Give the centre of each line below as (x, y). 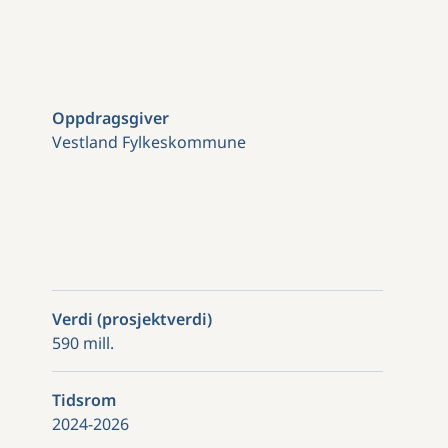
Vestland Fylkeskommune (149, 142)
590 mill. (83, 343)
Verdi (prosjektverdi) (132, 319)
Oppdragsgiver (110, 118)
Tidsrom (84, 400)
